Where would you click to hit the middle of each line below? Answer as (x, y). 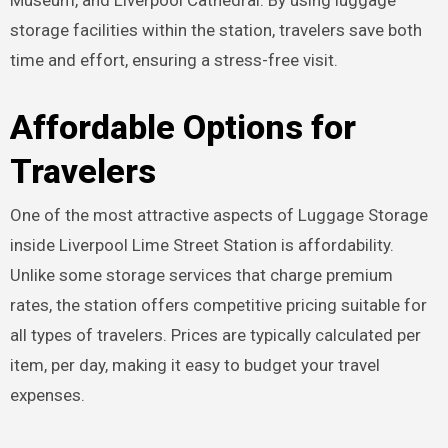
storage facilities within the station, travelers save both (215, 30)
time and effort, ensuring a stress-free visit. (173, 60)
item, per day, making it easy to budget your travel (194, 364)
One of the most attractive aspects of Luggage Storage (218, 214)
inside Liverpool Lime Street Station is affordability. (201, 244)
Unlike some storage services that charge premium (201, 274)
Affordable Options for (182, 127)
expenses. (47, 394)
